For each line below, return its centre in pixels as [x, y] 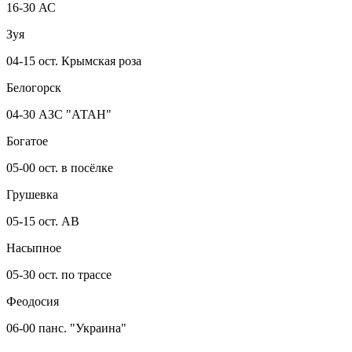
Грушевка [32, 194]
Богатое [27, 141]
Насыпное [34, 247]
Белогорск [34, 87]
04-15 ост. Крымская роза [74, 60]
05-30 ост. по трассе [59, 274]
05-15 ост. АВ [43, 221]
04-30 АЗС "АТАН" [59, 114]
